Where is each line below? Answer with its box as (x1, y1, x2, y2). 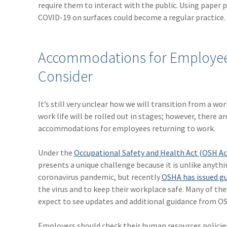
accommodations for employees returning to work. (37, 123, 215, 134)
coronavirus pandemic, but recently (37, 172, 162, 182)
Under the (37, 147, 74, 158)
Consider (37, 67, 93, 86)
